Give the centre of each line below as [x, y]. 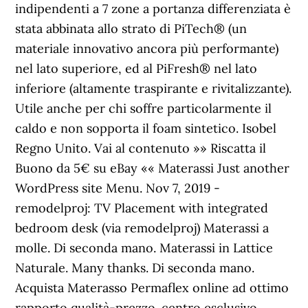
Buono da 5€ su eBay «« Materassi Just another [153, 168]
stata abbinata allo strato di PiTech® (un [131, 29]
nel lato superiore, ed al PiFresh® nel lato [136, 68]
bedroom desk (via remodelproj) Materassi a [142, 228]
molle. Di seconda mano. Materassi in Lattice [144, 248]
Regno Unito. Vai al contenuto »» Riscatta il [141, 148]
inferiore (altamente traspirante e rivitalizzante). [154, 88]
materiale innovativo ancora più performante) [147, 48]
